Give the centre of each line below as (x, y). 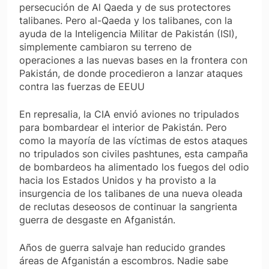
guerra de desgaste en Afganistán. (97, 220)
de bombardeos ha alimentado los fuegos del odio (134, 167)
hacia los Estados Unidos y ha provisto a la (118, 180)
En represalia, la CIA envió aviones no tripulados (129, 114)
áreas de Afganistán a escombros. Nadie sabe (124, 261)
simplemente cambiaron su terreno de (105, 47)
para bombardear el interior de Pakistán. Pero (123, 128)
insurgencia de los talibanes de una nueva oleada (131, 194)
